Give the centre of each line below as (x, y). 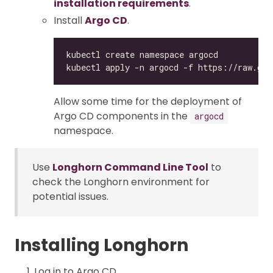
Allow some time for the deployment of (148, 101)
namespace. (83, 130)
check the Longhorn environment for (121, 182)
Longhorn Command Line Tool (130, 167)
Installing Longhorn (101, 245)
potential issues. (70, 196)
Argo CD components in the (122, 116)
